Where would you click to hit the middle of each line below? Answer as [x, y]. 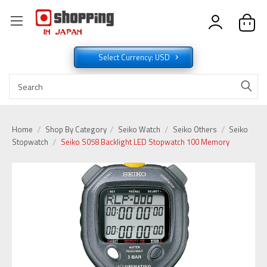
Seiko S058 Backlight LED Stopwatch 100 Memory [145, 142]
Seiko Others [195, 130]
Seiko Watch [139, 130]
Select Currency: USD [135, 58]
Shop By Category [77, 130]
